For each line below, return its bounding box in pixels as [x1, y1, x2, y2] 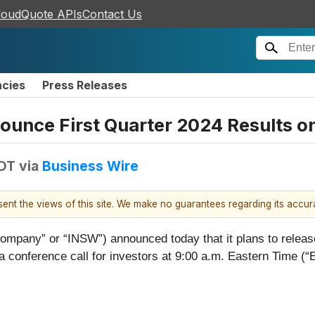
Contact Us [82, 7, 142, 21]
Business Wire [42, 157, 139, 174]
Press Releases [42, 78, 127, 92]
